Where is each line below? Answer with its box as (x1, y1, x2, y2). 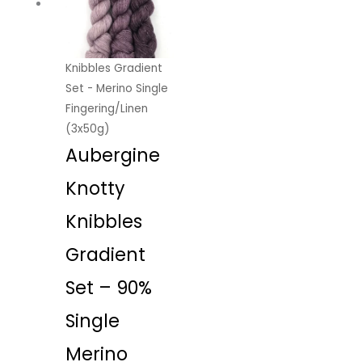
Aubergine (65, 142, 161, 168)
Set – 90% (65, 275, 153, 301)
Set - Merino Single (65, 80, 169, 96)
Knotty (65, 175, 126, 201)
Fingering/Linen (65, 100, 149, 116)
